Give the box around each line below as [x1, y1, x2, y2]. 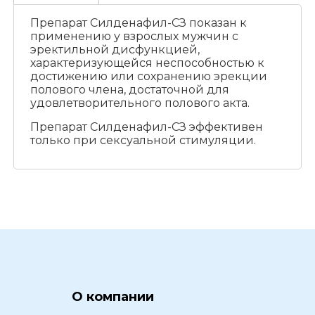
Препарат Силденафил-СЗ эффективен [30, 120, 263, 134]
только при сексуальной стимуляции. [30, 134, 256, 148]
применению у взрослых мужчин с [30, 30, 238, 44]
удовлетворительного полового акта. [30, 96, 250, 110]
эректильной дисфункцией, [30, 43, 200, 57]
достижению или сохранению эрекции [30, 70, 267, 84]
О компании [72, 289, 154, 305]
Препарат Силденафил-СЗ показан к [30, 16, 247, 30]
